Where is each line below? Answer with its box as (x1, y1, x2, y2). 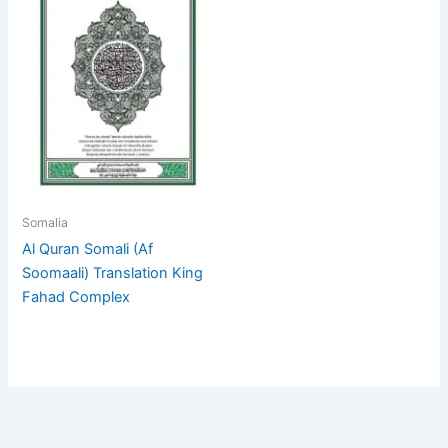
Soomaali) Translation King (22, 263, 204, 282)
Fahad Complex (22, 287, 131, 306)
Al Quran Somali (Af (22, 239, 154, 258)
